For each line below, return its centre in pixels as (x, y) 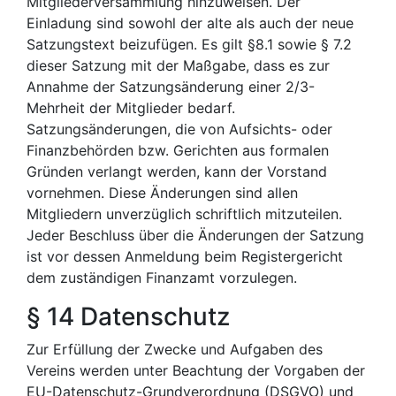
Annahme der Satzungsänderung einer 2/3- (171, 87)
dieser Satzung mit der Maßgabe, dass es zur (178, 65)
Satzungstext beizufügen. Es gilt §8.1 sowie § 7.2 (189, 44)
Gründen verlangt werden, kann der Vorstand (177, 171)
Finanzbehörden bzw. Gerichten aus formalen (178, 150)
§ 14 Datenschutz (128, 316)
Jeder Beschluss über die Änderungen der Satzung (195, 235)
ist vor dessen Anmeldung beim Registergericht (185, 256)
